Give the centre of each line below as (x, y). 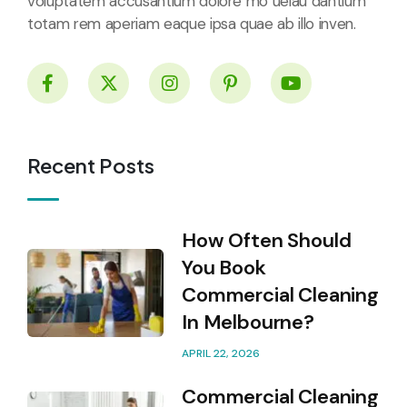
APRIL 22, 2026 (221, 354)
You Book (224, 268)
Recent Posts (91, 166)
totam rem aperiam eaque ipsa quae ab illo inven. (192, 24)
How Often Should (267, 241)
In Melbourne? (248, 323)
